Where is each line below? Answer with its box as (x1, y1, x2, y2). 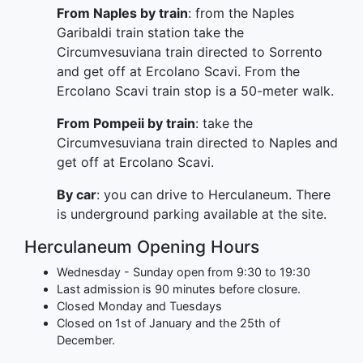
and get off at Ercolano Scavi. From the (57, 62, 300, 79)
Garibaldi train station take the (57, 23, 244, 41)
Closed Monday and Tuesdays (57, 298, 222, 313)
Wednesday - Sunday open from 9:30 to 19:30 (57, 264, 310, 279)
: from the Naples (188, 4, 294, 21)
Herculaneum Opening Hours (24, 236, 259, 257)
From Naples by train (57, 4, 188, 21)
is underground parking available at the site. (57, 205, 327, 222)
